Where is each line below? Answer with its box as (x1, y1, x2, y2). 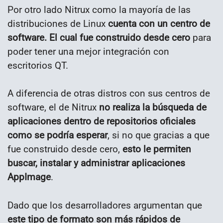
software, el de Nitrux (7, 102, 99, 113)
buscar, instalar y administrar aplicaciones (7, 157, 185, 169)
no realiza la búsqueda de (99, 102, 207, 113)
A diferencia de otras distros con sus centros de (7, 88, 210, 100)
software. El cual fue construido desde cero (7, 31, 190, 43)
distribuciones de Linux (7, 17, 108, 29)
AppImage (7, 171, 51, 183)
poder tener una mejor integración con (7, 45, 169, 57)
